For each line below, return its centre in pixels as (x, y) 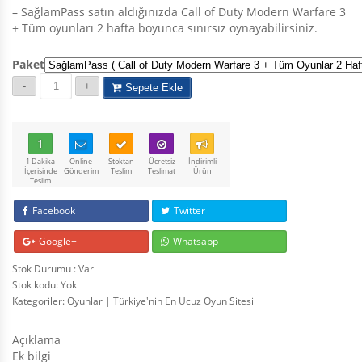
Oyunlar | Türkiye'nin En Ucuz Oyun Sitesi (160, 301)
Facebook (54, 210)
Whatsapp (196, 241)
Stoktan (121, 161)
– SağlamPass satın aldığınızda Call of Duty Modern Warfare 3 (179, 11)
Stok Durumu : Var (53, 268)
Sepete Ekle (154, 87)
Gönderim (81, 170)
